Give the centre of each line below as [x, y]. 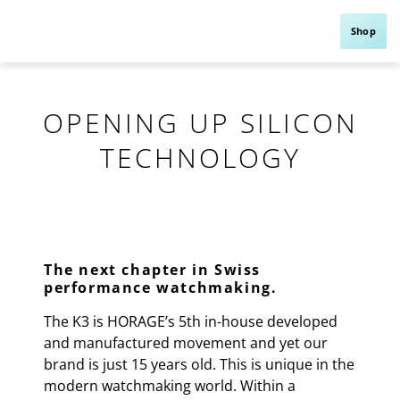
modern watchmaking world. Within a [170, 386]
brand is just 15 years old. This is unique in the [199, 364]
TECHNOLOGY [200, 158]
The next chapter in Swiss [153, 270]
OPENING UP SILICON [200, 123]
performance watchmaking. [161, 287]
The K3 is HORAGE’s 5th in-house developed [191, 321]
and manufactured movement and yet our [186, 343]
